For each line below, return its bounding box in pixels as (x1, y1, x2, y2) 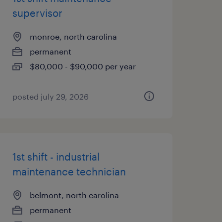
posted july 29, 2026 (12, 92, 89, 101)
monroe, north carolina (29, 32, 117, 41)
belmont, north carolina (29, 190, 119, 200)
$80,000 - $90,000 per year (29, 61, 136, 71)
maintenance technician (12, 166, 126, 177)
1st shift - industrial (12, 151, 100, 163)
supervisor (12, 7, 62, 19)
